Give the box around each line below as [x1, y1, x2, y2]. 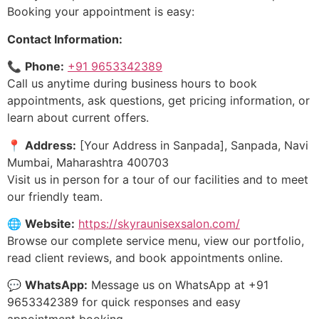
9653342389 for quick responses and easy [7, 295, 241, 310]
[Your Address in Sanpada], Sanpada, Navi [76, 137, 308, 152]
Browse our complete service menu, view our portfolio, [7, 234, 304, 249]
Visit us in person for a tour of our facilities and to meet [7, 172, 308, 187]
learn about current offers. [7, 110, 149, 125]
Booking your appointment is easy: [7, 4, 194, 19]
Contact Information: [7, 31, 122, 46]
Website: [25, 216, 75, 231]
